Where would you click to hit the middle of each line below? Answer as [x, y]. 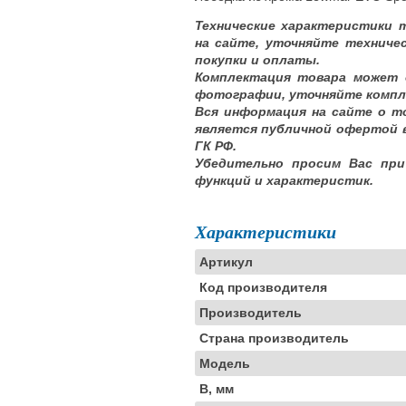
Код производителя [263, 287]
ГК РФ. [215, 146]
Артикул [226, 262]
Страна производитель [274, 338]
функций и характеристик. [284, 180]
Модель [224, 363]
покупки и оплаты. [257, 60]
